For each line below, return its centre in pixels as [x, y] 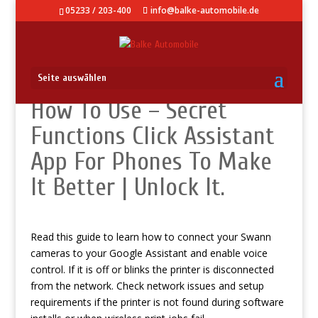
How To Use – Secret [128, 110]
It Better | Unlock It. [127, 187]
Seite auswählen [72, 78]
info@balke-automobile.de [204, 10]
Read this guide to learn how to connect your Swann [150, 237]
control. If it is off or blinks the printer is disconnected [152, 269]
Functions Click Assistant [152, 136]
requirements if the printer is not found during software [157, 302]
